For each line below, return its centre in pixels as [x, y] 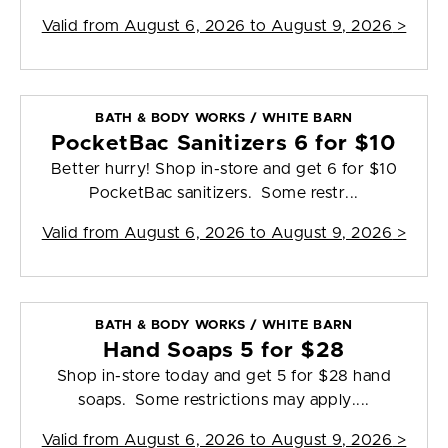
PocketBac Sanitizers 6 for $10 [224, 144]
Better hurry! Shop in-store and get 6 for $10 [224, 169]
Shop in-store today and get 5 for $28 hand [224, 376]
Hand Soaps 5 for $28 [224, 351]
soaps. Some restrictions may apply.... [224, 400]
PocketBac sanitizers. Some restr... [224, 193]
